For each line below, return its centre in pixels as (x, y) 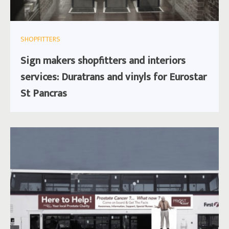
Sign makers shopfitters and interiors (103, 61)
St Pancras (44, 94)
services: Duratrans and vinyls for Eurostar (113, 77)
